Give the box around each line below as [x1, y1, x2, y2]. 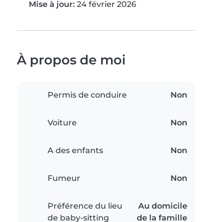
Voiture [48, 118, 77, 128]
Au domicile [138, 201, 187, 211]
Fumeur [48, 173, 80, 183]
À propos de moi [17, 52, 126, 68]
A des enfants [48, 146, 103, 156]
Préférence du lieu [48, 201, 122, 211]
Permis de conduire [48, 90, 127, 100]
